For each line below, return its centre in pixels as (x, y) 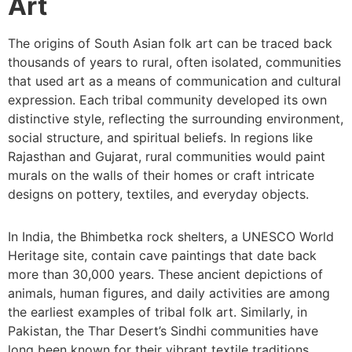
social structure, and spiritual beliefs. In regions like (160, 137)
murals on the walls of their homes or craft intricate (161, 175)
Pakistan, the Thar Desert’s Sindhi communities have (163, 331)
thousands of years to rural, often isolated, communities (174, 62)
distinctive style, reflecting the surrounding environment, (176, 119)
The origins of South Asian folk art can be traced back (170, 43)
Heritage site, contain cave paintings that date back (162, 255)
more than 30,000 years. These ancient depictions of (165, 274)
